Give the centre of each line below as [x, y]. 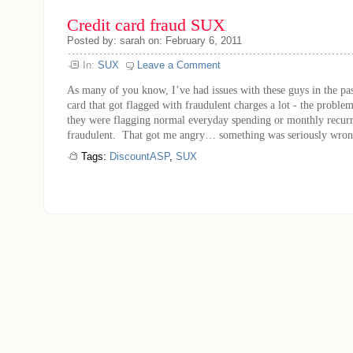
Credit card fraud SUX [146, 25]
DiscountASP [139, 156]
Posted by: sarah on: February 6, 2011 [154, 41]
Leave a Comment [179, 65]
